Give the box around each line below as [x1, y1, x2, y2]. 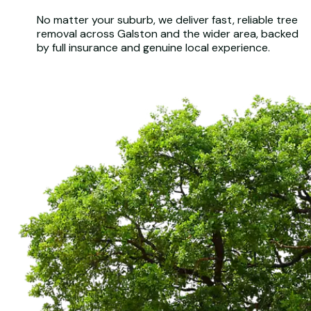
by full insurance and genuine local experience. [36, 40, 270, 55]
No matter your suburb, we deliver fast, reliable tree [36, 12, 298, 27]
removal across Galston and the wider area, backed [36, 26, 299, 41]
